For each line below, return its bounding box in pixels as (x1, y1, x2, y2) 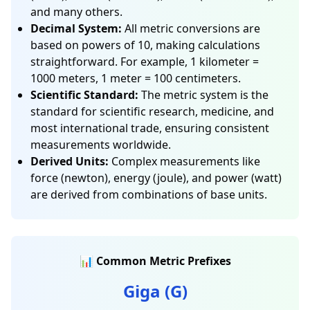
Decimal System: (30, 21, 122, 36)
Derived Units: (30, 154, 109, 169)
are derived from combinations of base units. (30, 187, 267, 202)
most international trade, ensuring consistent (30, 120, 269, 136)
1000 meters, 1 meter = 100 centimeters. (30, 71, 241, 86)
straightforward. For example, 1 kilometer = (30, 54, 259, 69)
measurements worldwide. (30, 137, 171, 152)
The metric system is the (138, 87, 268, 102)
